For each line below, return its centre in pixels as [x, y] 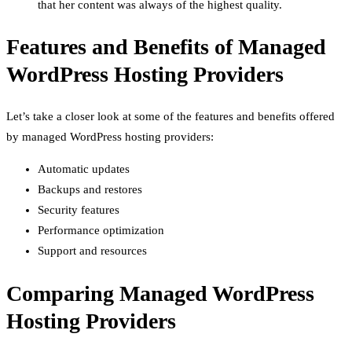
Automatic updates [84, 169]
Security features [79, 210]
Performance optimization [101, 231]
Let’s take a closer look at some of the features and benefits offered [170, 117]
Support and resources [92, 251]
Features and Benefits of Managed [166, 47]
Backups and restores [90, 190]
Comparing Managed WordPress [160, 293]
